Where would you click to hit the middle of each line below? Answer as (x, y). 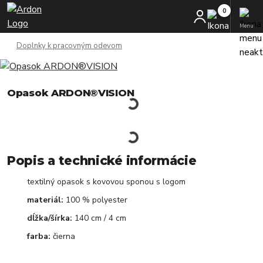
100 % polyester (95, 200)
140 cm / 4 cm (99, 218)
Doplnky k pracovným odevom (69, 46)
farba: (39, 236)
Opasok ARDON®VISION (71, 93)
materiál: (45, 200)
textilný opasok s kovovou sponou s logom (106, 182)
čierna (63, 236)
